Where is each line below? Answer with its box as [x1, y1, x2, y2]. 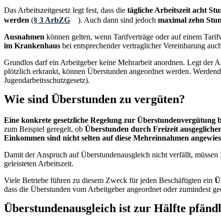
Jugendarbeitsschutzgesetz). [4, 75, 90, 84]
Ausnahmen [4, 32, 44, 41]
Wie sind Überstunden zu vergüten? [4, 92, 185, 106]
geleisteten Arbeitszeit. [4, 159, 74, 168]
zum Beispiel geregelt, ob [4, 124, 85, 133]
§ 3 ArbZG [34, 15, 70, 24]
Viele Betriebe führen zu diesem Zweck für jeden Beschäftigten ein [4, 176, 215, 184]
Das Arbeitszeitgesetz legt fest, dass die [4, 5, 127, 14]
